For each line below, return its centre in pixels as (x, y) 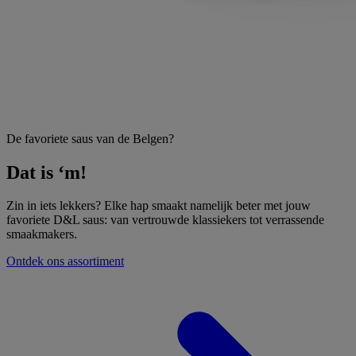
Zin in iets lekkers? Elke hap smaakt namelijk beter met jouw (159, 206)
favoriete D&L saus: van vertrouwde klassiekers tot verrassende (165, 220)
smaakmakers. (42, 234)
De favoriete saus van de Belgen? (90, 138)
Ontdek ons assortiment (65, 261)
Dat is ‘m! (46, 172)
